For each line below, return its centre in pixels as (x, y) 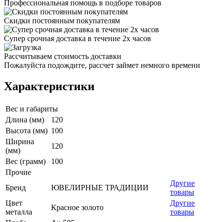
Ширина (20, 141)
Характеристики (49, 86)
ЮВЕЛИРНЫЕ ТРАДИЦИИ (100, 187)
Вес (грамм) (26, 161)
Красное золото (77, 207)
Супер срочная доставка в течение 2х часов (78, 38)
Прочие (18, 172)
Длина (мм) (25, 119)
